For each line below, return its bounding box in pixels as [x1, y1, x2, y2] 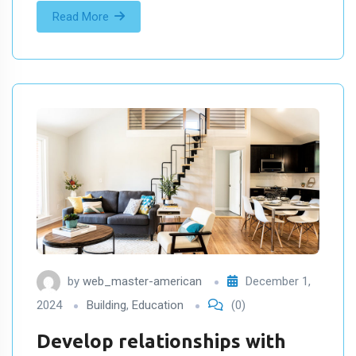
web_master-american [83, 274, 202, 289]
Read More [52, 10, 109, 25]
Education [132, 298, 184, 313]
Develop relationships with [37, 331, 286, 353]
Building [87, 298, 126, 313]
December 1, [246, 274, 311, 289]
